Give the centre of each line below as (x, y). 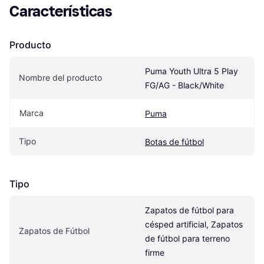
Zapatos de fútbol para (189, 210)
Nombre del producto (60, 78)
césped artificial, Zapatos (194, 225)
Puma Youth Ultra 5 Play (192, 71)
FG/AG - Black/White (184, 85)
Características (61, 12)
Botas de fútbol (174, 142)
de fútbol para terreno (187, 239)
